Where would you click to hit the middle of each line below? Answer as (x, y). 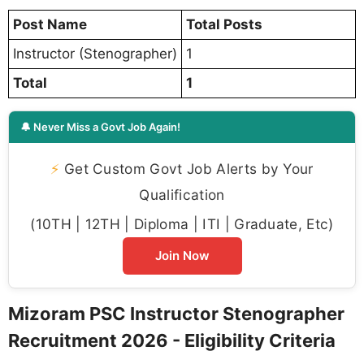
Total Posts (224, 25)
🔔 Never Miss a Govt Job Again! (100, 127)
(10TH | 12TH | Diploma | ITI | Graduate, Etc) (182, 224)
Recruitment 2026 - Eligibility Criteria (172, 341)
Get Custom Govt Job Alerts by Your (186, 169)
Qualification (182, 195)
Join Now (182, 256)
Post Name (50, 25)
